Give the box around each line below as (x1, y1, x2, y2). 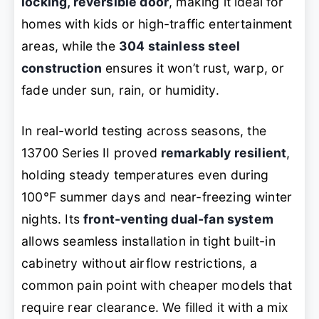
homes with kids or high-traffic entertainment (21, 16, 293, 32)
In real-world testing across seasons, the (21, 123, 266, 139)
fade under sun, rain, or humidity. (21, 83, 219, 98)
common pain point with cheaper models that (21, 278, 293, 293)
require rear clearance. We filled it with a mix (21, 300, 288, 315)
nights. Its (21, 211, 84, 227)
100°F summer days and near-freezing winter (21, 189, 293, 205)
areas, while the (21, 38, 119, 54)
